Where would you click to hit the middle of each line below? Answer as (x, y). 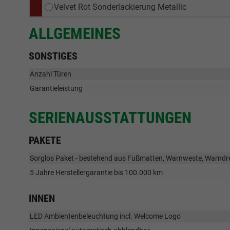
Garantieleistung (56, 89)
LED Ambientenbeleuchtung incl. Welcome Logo (105, 216)
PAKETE (45, 140)
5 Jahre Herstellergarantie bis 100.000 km (96, 173)
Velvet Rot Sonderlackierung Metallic (120, 7)
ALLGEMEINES (75, 34)
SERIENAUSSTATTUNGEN (110, 118)
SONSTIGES (53, 56)
